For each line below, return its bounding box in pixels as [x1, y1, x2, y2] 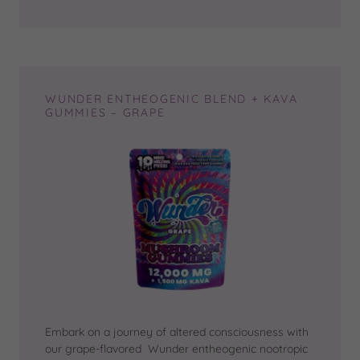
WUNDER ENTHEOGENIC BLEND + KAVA [45, 92, 298, 106]
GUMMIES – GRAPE [45, 105, 166, 120]
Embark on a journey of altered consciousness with [45, 325, 309, 339]
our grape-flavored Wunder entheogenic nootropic [45, 342, 308, 356]
